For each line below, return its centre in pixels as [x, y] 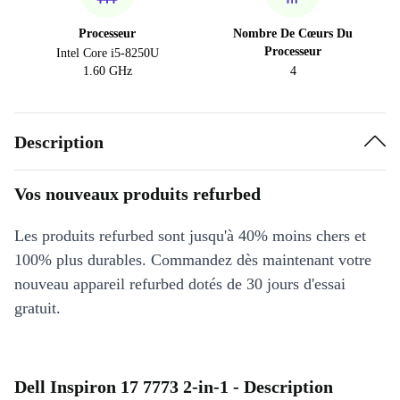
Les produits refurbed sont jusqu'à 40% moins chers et [190, 236]
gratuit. [37, 308]
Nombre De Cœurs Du [293, 33]
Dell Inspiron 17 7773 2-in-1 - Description [174, 387]
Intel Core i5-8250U [107, 53]
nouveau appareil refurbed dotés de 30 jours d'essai [180, 284]
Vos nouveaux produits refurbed [137, 194]
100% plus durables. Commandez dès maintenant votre [193, 260]
